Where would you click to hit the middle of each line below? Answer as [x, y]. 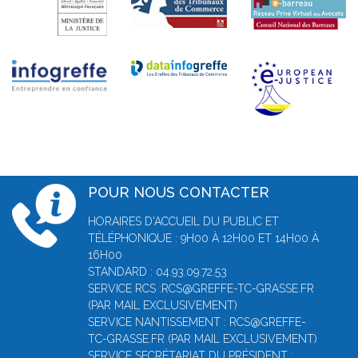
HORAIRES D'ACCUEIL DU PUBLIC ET [183, 221]
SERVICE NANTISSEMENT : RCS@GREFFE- [197, 322]
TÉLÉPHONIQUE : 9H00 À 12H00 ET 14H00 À [203, 238]
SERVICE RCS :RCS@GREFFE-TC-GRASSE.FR [201, 288]
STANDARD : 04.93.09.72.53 [157, 272]
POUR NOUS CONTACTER [179, 192]
